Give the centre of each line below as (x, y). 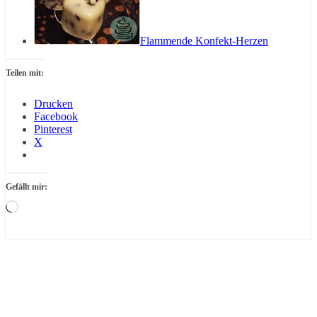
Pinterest (53, 129)
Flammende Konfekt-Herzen (204, 41)
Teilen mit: (25, 73)
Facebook (56, 117)
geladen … (42, 219)
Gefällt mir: (27, 187)
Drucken (53, 104)
